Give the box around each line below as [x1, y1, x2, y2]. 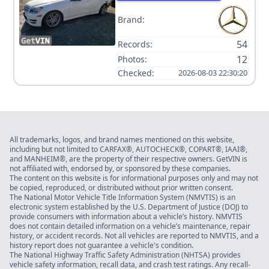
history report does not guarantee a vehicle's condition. [10, 240, 193, 250]
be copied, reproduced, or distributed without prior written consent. [10, 182, 233, 193]
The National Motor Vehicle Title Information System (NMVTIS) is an [10, 192, 235, 202]
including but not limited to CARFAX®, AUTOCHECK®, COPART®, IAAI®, [10, 144, 247, 154]
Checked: [118, 67, 154, 79]
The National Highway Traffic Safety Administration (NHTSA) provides [10, 249, 241, 260]
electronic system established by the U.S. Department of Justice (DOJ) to [10, 201, 248, 212]
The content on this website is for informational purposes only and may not [10, 172, 258, 183]
